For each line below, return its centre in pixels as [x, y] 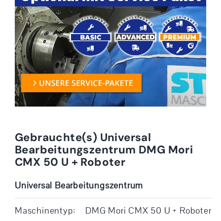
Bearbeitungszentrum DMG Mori [104, 149]
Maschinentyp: [45, 210]
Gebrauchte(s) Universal [83, 137]
